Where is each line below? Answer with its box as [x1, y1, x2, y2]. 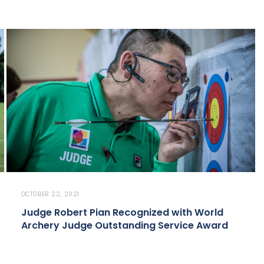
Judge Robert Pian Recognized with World [21, 206, 223, 220]
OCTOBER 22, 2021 [21, 190, 80, 199]
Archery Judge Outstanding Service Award [21, 219, 228, 233]
